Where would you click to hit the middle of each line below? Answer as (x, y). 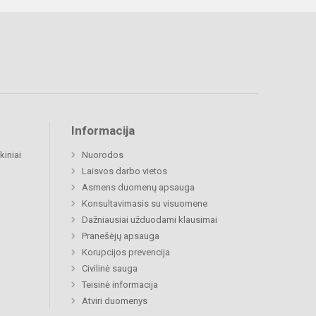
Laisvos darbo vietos (124, 171)
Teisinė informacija (120, 284)
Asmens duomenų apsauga (138, 187)
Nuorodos (103, 154)
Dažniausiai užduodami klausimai (150, 219)
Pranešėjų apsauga (121, 236)
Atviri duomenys (115, 300)
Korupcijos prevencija (126, 252)
